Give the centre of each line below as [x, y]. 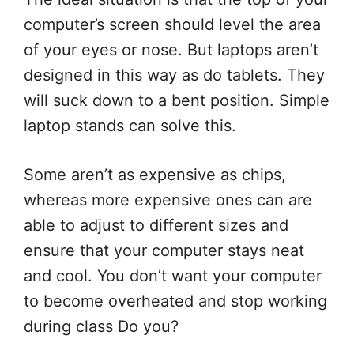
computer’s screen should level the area [172, 25]
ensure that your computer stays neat [164, 251]
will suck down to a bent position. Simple [177, 101]
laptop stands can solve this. [130, 126]
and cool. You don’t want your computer [173, 276]
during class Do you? [101, 327]
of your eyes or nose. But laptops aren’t [171, 50]
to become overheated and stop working [175, 301]
